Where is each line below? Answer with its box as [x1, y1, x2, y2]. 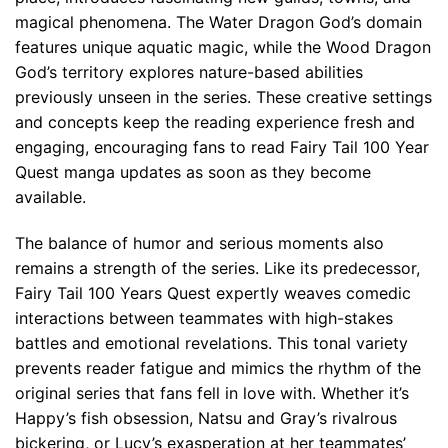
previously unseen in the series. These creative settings [15, 87, 432, 108]
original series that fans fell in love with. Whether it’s [15, 383, 409, 404]
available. [15, 187, 86, 208]
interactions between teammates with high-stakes [15, 308, 393, 329]
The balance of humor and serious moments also [15, 233, 384, 254]
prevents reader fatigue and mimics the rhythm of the [15, 358, 421, 379]
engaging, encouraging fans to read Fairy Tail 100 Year [15, 137, 429, 158]
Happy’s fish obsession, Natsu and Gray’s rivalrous [15, 408, 397, 429]
